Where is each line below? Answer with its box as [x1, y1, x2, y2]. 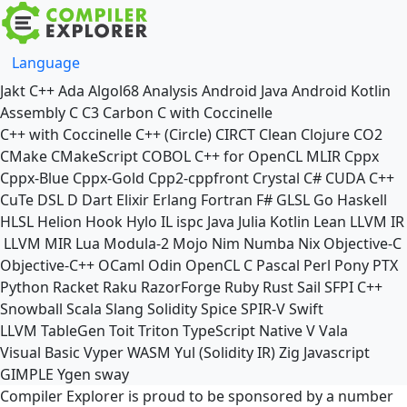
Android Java [202, 81, 288, 101]
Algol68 [88, 81, 139, 101]
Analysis [143, 81, 198, 101]
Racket [53, 277, 99, 297]
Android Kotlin [292, 81, 391, 101]
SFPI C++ [324, 277, 382, 297]
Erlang [153, 190, 197, 210]
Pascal [256, 255, 300, 275]
